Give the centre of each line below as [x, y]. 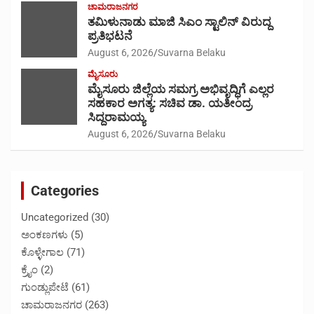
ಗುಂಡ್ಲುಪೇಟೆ [45, 287]
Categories [65, 190]
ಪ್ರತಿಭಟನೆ [110, 35]
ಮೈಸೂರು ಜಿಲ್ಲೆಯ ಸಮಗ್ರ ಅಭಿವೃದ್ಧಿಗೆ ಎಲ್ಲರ [181, 89]
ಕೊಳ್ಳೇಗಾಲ [42, 252]
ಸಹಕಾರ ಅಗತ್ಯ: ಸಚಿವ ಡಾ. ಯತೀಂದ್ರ [170, 103]
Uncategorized [55, 217]
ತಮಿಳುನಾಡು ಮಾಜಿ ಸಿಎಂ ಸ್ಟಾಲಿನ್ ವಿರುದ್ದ [179, 21]
